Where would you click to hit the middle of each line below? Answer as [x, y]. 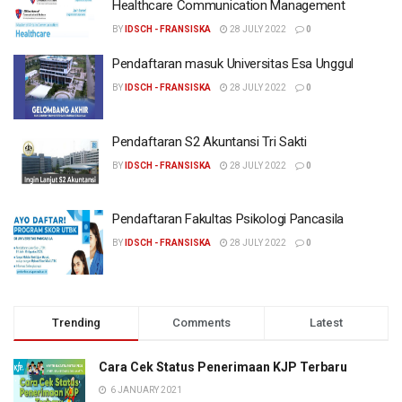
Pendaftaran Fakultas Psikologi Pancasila [228, 219]
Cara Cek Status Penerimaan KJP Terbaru [223, 367]
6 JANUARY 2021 [145, 389]
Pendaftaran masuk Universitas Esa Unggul [233, 64]
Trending [77, 322]
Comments [201, 322]
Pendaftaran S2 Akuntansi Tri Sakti [210, 141]
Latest [326, 322]
